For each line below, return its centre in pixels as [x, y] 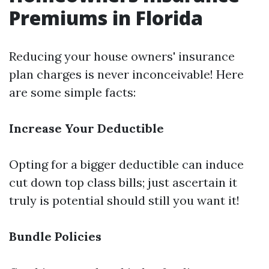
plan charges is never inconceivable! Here [126, 74]
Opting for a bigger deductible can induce [126, 164]
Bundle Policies [55, 236]
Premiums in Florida [106, 18]
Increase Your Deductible [86, 128]
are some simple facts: [72, 92]
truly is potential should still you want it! [124, 200]
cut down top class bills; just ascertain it [123, 182]
